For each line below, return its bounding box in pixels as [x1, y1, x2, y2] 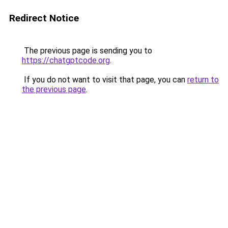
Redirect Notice [9, 12, 79, 24]
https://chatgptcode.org [22, 55, 110, 65]
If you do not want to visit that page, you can [22, 75, 187, 84]
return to [187, 75, 219, 84]
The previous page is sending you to [22, 46, 152, 55]
